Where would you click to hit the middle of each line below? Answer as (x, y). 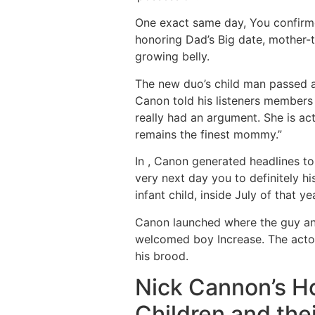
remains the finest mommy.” (208, 134)
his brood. (162, 256)
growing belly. (172, 57)
